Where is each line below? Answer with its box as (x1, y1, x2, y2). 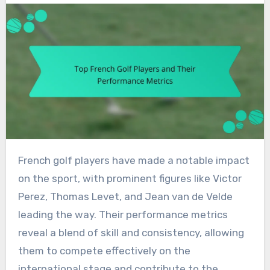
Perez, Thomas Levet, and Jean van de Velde (17, 190, 233, 203)
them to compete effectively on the (17, 245, 190, 257)
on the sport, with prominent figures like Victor (17, 172, 242, 185)
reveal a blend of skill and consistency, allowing (17, 227, 244, 239)
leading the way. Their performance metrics (17, 209, 228, 221)
